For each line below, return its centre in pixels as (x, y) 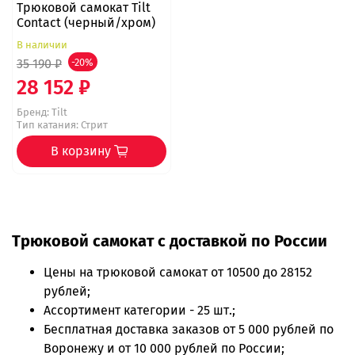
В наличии (42, 45)
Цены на (70, 273)
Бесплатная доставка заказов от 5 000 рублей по (189, 330)
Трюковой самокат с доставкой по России (170, 241)
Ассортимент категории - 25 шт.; (139, 311)
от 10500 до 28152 (260, 273)
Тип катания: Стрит (62, 125)
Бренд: (32, 113)
